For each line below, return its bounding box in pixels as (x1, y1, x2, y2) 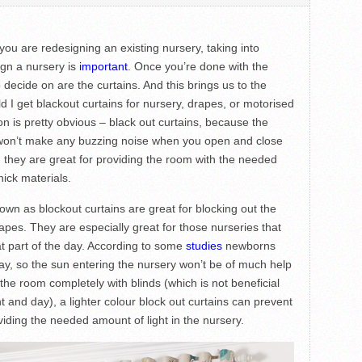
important (79, 60, 128, 74)
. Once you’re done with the (128, 60, 268, 74)
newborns (222, 239, 276, 253)
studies (186, 239, 222, 253)
